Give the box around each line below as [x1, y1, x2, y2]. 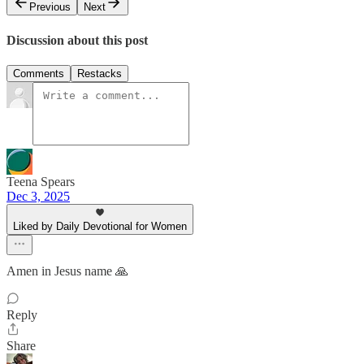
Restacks [77, 67, 122, 80]
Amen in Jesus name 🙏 [6, 263, 128, 278]
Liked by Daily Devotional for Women [13, 219, 187, 232]
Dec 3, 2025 [6, 188, 70, 203]
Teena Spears [6, 174, 75, 188]
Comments [13, 67, 64, 80]
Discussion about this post [6, 32, 148, 47]
